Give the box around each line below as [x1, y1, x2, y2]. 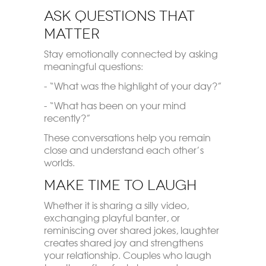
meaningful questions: [43, 58, 143, 73]
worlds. [43, 154, 75, 169]
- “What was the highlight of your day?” [43, 78, 222, 93]
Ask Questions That [43, 7, 195, 24]
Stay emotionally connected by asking [43, 46, 218, 61]
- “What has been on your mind [43, 97, 186, 112]
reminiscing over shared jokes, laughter [43, 222, 219, 237]
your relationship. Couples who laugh [43, 247, 211, 262]
